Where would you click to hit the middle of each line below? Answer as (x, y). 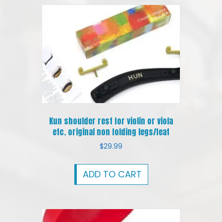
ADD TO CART (112, 174)
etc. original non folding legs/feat (111, 132)
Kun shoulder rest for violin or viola (111, 121)
